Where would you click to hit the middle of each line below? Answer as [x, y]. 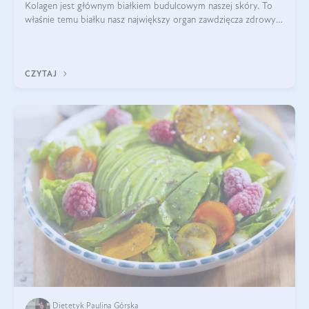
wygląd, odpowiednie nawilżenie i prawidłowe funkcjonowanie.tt [154, 34]
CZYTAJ [42, 74]
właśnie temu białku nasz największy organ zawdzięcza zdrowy [150, 20]
